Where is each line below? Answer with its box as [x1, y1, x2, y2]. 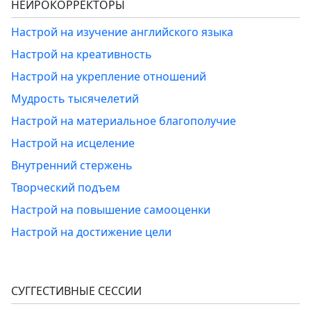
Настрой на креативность [11, 46, 152, 62]
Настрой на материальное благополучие [11, 112, 236, 128]
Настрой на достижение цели [11, 224, 171, 239]
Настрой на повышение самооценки [11, 201, 210, 217]
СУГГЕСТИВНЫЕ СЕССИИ [11, 283, 142, 299]
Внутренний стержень [11, 157, 133, 173]
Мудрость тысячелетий [11, 90, 139, 106]
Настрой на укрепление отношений [11, 68, 206, 84]
